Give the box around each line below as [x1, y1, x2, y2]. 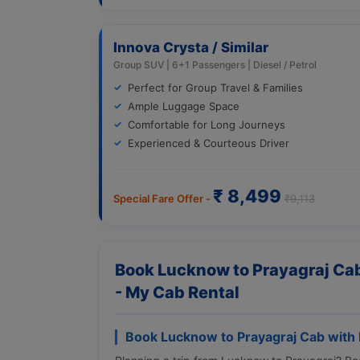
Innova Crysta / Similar [113, 39, 268, 55]
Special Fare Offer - [113, 191, 213, 205]
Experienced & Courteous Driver [128, 136, 289, 149]
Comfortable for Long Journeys [128, 117, 285, 131]
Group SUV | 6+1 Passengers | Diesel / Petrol [113, 58, 317, 71]
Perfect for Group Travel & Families [128, 80, 303, 94]
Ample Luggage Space [128, 99, 239, 112]
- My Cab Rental [115, 282, 239, 302]
